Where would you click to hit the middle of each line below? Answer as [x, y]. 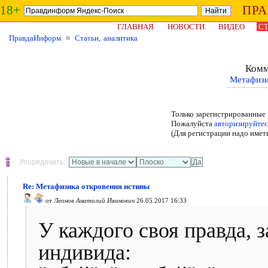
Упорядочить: [42, 162]
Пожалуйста [192, 124]
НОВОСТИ [186, 27]
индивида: [85, 252]
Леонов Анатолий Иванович [94, 200]
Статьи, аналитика [106, 38]
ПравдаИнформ [35, 38]
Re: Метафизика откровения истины [86, 186]
